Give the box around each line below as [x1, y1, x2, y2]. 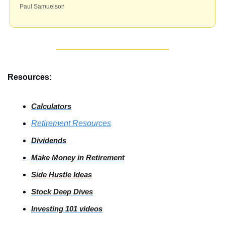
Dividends [31, 136, 66, 145]
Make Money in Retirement [31, 153, 125, 162]
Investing [31, 204, 63, 213]
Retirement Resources [31, 119, 111, 128]
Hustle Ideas [47, 170, 92, 179]
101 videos [63, 204, 102, 213]
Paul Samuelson [20, 3, 66, 10]
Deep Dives [51, 187, 93, 196]
